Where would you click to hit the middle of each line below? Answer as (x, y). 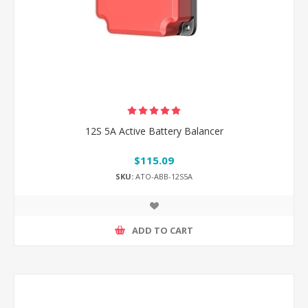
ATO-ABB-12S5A (163, 176)
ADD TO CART (163, 230)
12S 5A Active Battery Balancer (154, 131)
